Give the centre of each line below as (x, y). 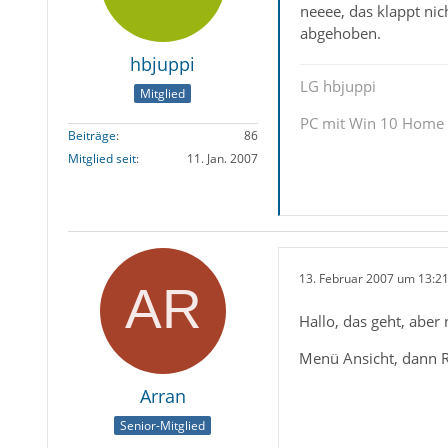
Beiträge (91, 136)
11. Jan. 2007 (222, 159)
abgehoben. (340, 32)
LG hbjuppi (337, 85)
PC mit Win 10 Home (371, 122)
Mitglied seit (101, 159)
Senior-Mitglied (163, 426)
